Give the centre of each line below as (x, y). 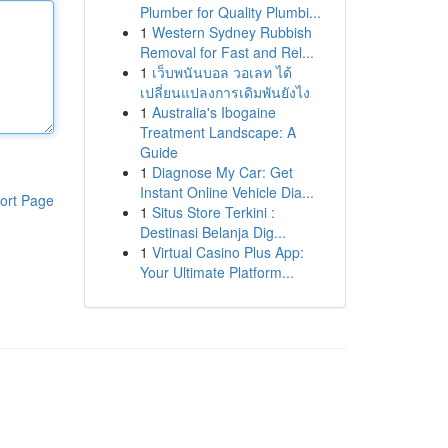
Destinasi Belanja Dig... (212, 232)
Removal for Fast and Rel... (226, 52)
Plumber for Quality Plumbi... (230, 12)
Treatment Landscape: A (217, 132)
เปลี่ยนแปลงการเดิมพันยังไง (224, 92)
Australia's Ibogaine (213, 112)
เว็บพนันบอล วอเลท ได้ (221, 72)
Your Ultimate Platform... (216, 272)
